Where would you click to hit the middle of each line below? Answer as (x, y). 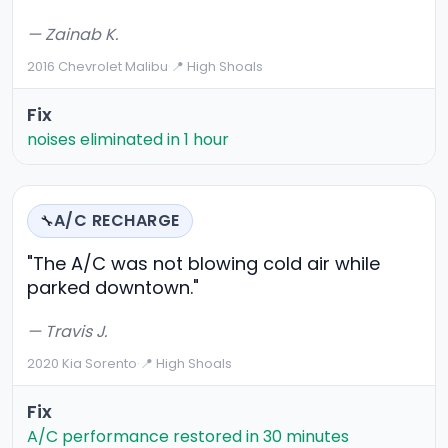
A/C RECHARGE (117, 221)
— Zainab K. (72, 35)
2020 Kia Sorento (82, 364)
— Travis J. (67, 332)
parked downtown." (113, 288)
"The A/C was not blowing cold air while (203, 264)
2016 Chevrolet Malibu (97, 67)
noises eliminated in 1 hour (128, 140)
